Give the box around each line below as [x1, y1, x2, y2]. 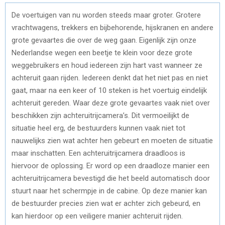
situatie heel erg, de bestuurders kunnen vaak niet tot [12, 123, 185, 133]
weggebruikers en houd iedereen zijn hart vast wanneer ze [12, 60, 202, 70]
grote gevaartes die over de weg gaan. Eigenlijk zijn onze [12, 35, 196, 45]
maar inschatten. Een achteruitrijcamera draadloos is [12, 148, 185, 158]
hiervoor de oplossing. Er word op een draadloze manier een [12, 161, 209, 170]
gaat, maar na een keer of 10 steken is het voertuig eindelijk [12, 85, 207, 95]
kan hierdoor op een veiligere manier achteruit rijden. [12, 211, 183, 220]
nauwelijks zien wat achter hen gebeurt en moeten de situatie [12, 136, 213, 145]
